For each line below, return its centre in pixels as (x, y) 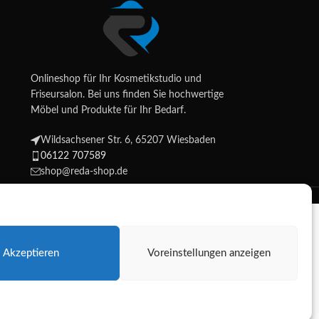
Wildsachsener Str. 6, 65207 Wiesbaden (128, 141)
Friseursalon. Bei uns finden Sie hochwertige (127, 95)
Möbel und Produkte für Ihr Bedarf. (108, 111)
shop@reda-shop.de (84, 172)
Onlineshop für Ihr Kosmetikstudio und (116, 79)
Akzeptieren (31, 253)
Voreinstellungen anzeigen (209, 253)
